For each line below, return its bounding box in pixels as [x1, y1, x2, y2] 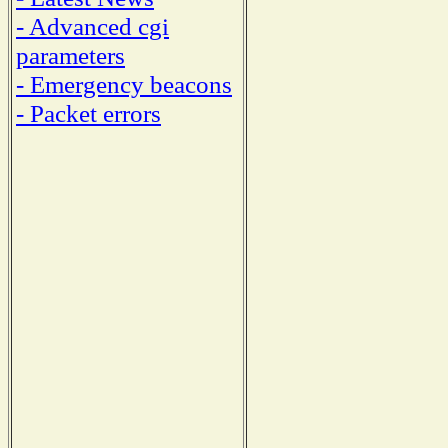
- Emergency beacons [16, 69, 232, 98]
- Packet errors [16, 98, 161, 127]
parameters [16, 40, 125, 69]
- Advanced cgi [16, 11, 169, 40]
